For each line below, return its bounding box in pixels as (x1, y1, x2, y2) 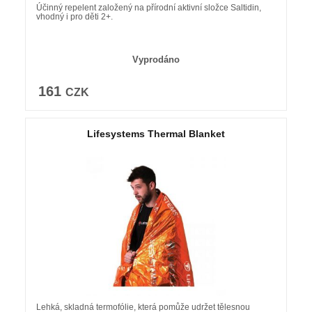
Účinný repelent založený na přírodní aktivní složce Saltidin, (36, 2, 261, 13)
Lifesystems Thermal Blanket (86, 127, 225, 139)
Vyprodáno (132, 54, 180, 65)
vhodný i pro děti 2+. (36, 11, 113, 22)
